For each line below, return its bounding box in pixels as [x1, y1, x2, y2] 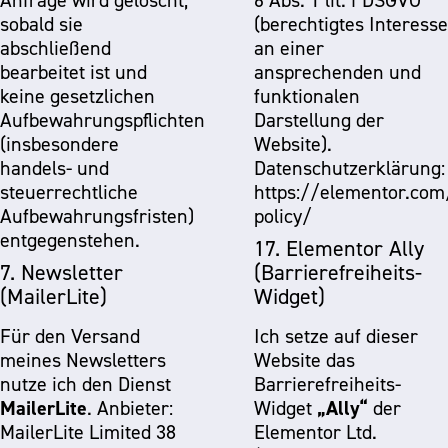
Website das [254, 348, 355, 372]
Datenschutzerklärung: [254, 156, 445, 180]
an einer [254, 36, 324, 60]
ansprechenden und [254, 60, 421, 84]
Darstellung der [254, 108, 384, 132]
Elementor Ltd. [254, 420, 377, 444]
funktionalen [254, 84, 360, 108]
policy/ [254, 204, 312, 228]
